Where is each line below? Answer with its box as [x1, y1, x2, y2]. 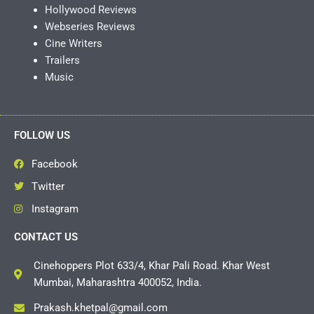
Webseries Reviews [44, 20, 135, 34]
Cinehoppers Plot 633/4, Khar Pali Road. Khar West [33, 259, 270, 273]
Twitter [31, 180, 64, 193]
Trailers [44, 54, 80, 67]
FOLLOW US [14, 129, 70, 142]
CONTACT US [14, 231, 78, 244]
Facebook [31, 158, 78, 171]
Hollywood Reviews [44, 4, 137, 17]
